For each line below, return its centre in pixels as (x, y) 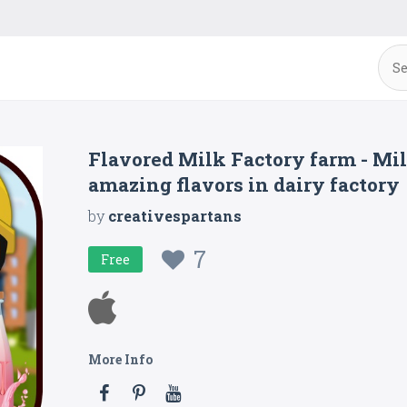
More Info (121, 359)
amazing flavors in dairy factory (244, 184)
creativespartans (175, 216)
